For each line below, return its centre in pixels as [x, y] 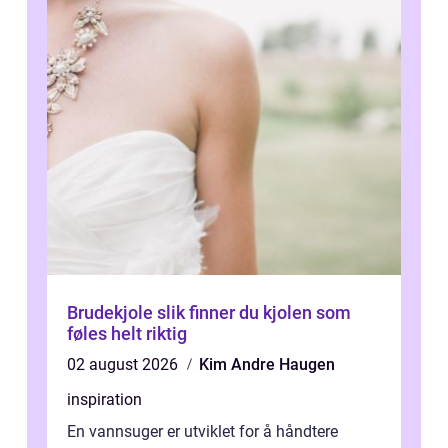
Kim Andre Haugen [267, 365]
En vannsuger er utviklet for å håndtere [202, 432]
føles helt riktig [127, 334]
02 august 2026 [124, 365]
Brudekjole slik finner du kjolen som [112, 313]
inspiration [104, 400]
